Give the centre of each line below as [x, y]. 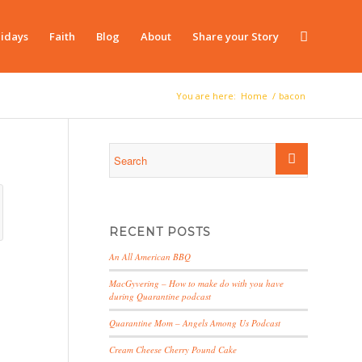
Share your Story [236, 36]
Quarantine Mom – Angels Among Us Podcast [195, 323]
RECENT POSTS [160, 232]
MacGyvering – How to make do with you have [197, 283]
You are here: [206, 96]
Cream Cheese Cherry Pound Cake [173, 349]
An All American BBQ [150, 257]
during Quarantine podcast [160, 296]
